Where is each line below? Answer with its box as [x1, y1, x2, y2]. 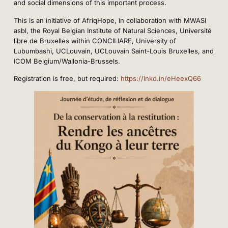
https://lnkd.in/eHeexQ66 [120, 74, 201, 83]
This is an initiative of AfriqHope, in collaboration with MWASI [13, 16, 206, 24]
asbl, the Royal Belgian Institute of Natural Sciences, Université [13, 26, 212, 35]
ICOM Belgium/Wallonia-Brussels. [13, 56, 120, 65]
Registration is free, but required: [13, 74, 121, 83]
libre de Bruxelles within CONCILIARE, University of [13, 36, 176, 45]
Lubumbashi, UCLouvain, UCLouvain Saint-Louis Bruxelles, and [13, 46, 214, 55]
